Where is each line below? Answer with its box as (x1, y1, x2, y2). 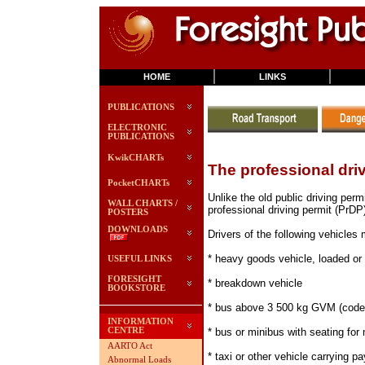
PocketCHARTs (108, 178, 169, 187)
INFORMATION (108, 317, 174, 326)
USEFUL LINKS (108, 254, 172, 263)
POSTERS (108, 208, 148, 217)
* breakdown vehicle (208, 276, 302, 289)
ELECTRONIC (108, 123, 167, 132)
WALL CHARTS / (108, 199, 178, 208)
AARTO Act (108, 341, 152, 350)
